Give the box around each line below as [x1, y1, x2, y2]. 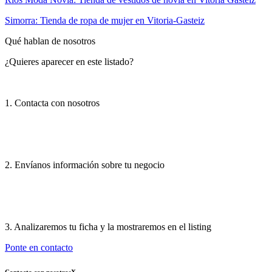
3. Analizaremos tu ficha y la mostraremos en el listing [5, 221, 211, 232]
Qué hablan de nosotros [5, 35, 95, 46]
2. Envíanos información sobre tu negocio [5, 159, 165, 170]
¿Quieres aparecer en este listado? [5, 56, 134, 67]
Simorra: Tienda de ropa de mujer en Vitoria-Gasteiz [5, 15, 205, 25]
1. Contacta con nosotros [5, 97, 100, 108]
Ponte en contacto [5, 242, 73, 253]
